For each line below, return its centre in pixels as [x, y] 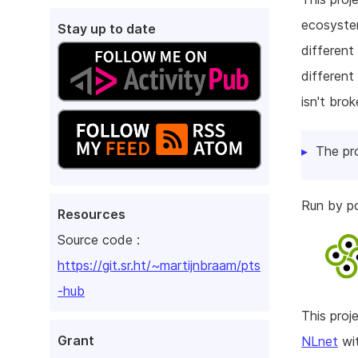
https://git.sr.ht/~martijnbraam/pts [159, 266]
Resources [91, 215]
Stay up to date [107, 28]
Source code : [99, 240]
